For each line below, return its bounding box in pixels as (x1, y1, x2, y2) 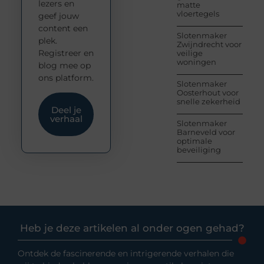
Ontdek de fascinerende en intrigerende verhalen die (18, 247, 234, 259)
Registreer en (38, 48, 94, 59)
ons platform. (38, 72, 94, 84)
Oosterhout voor (177, 88, 239, 98)
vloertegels (177, 9, 220, 19)
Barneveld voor (177, 127, 236, 137)
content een (38, 23, 88, 34)
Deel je (51, 104, 81, 116)
